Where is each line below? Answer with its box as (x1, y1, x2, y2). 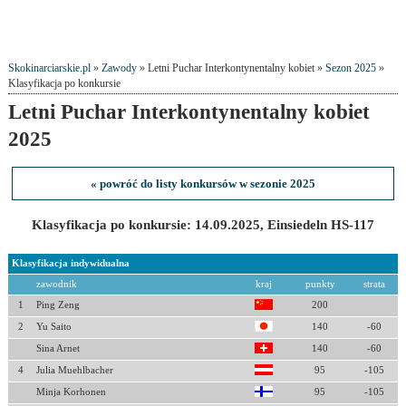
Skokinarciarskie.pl (7, 63, 91, 74)
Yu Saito (35, 322, 72, 332)
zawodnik (35, 279, 77, 289)
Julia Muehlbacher (35, 365, 113, 375)
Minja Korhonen (35, 387, 106, 397)
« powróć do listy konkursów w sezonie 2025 (90, 177, 315, 190)
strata (362, 279, 385, 289)
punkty (304, 279, 335, 289)
